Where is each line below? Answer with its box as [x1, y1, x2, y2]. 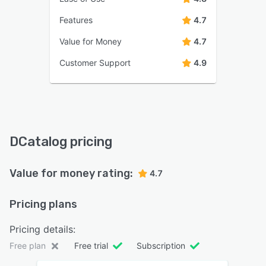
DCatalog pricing [9, 133, 112, 150]
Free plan [9, 240, 46, 251]
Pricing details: [9, 223, 75, 235]
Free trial [74, 240, 108, 251]
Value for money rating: [9, 166, 133, 180]
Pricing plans [9, 197, 77, 211]
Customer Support [59, 57, 131, 68]
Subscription [137, 240, 185, 251]
